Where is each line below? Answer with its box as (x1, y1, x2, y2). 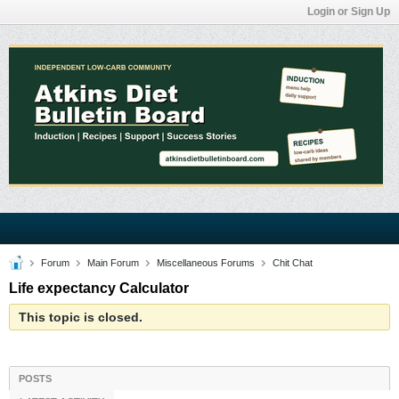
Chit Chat (273, 257, 313, 268)
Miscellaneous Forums (157, 257, 255, 268)
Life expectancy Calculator (9, 281, 189, 296)
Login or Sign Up (307, 5, 390, 18)
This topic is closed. (19, 310, 142, 324)
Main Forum (87, 257, 139, 268)
